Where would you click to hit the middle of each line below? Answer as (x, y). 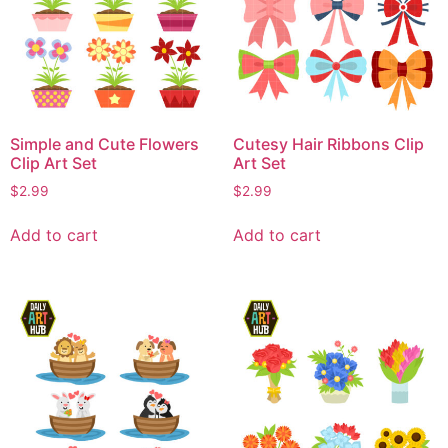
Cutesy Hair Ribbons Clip (328, 143)
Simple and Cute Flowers (104, 143)
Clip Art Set (53, 162)
